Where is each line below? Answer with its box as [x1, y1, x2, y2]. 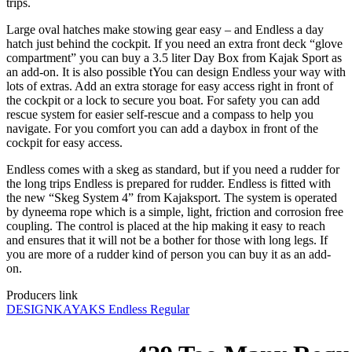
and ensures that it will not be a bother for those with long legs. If [6, 233, 328, 247]
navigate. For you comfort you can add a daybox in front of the [6, 122, 318, 136]
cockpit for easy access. [6, 136, 123, 150]
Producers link [6, 288, 78, 302]
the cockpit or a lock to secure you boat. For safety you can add [6, 93, 320, 108]
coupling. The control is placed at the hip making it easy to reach [6, 219, 325, 233]
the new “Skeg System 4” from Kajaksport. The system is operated [6, 191, 337, 205]
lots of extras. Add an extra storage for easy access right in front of [6, 79, 333, 93]
